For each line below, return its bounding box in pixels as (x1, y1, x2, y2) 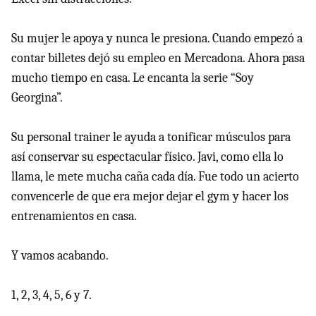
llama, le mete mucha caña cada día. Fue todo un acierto (11, 169, 299, 185)
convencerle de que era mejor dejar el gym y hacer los (11, 189, 288, 205)
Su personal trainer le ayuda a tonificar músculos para (11, 130, 291, 145)
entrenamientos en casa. (11, 209, 137, 224)
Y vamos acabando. (11, 248, 109, 264)
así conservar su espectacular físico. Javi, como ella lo (11, 150, 284, 165)
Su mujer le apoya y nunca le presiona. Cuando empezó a (11, 31, 303, 47)
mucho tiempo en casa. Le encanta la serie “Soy (11, 71, 254, 86)
